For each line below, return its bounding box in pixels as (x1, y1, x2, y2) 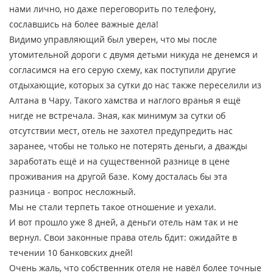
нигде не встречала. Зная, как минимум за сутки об (9, 110, 225, 122)
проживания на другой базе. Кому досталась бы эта (9, 171, 227, 183)
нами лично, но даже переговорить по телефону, (9, 3, 216, 15)
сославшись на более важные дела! (9, 18, 158, 30)
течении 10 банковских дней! (9, 247, 133, 259)
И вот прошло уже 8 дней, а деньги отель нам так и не (9, 216, 238, 229)
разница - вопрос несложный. (9, 186, 136, 198)
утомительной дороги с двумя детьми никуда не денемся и (9, 49, 258, 61)
